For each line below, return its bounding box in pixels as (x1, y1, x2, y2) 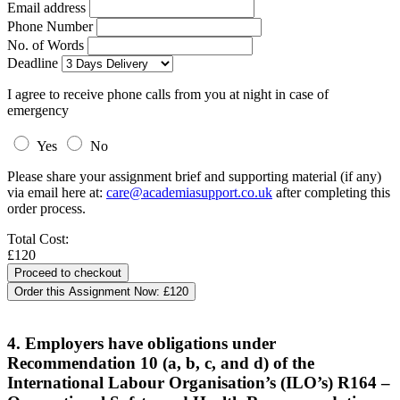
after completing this (272, 185, 390, 200)
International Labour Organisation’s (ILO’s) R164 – (7, 372, 390, 392)
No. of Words (7, 37, 87, 53)
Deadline (7, 55, 58, 71)
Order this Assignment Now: (14, 285, 163, 298)
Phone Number (7, 19, 96, 34)
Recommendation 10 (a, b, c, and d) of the (7, 353, 314, 372)
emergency (7, 103, 69, 118)
